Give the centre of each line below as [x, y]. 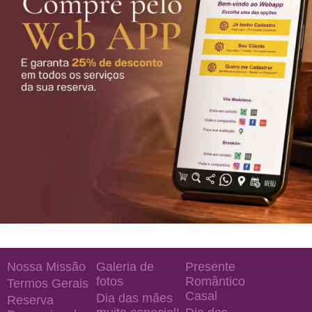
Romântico [215, 281]
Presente [210, 266]
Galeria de [125, 266]
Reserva [30, 300]
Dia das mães [134, 298]
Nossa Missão [46, 266]
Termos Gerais [48, 283]
